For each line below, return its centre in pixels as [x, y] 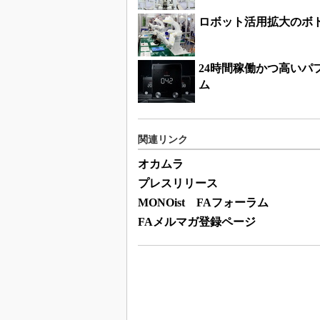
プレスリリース [178, 184]
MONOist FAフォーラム [203, 203]
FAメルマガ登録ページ [197, 222]
